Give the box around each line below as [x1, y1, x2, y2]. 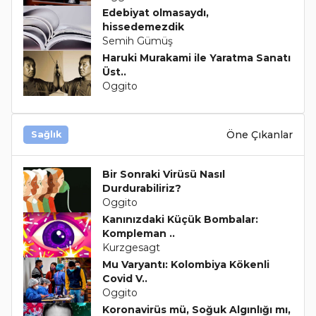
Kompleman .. [102, 227, 175, 241]
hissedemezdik [102, 20, 184, 34]
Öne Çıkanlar [226, 128, 293, 141]
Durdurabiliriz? [102, 182, 181, 195]
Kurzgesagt [102, 241, 160, 255]
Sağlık [30, 129, 61, 140]
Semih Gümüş [102, 35, 173, 48]
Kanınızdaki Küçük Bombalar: [102, 213, 258, 226]
